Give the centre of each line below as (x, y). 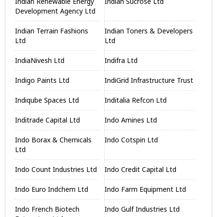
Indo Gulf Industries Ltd (142, 209)
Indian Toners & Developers (149, 31)
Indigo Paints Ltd (42, 80)
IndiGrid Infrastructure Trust (149, 80)
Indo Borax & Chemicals (53, 140)
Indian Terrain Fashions (52, 31)
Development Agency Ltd (55, 11)
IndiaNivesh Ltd (40, 60)
